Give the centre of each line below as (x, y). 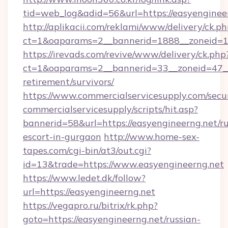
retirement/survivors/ (68, 82)
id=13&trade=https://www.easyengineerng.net (123, 164)
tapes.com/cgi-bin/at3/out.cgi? (87, 150)
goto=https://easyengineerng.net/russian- (112, 219)
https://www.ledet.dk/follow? (84, 178)
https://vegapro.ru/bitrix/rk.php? (90, 205)
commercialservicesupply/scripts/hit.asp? (110, 109)
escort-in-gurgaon (62, 137)
